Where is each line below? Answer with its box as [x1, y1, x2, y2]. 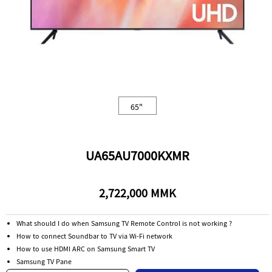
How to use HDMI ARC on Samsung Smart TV [16, 243, 155, 257]
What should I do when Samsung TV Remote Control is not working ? [16, 218, 233, 231]
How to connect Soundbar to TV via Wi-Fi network [16, 231, 173, 244]
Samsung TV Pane [16, 256, 72, 270]
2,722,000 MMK [98, 184, 176, 206]
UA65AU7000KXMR [85, 146, 189, 169]
